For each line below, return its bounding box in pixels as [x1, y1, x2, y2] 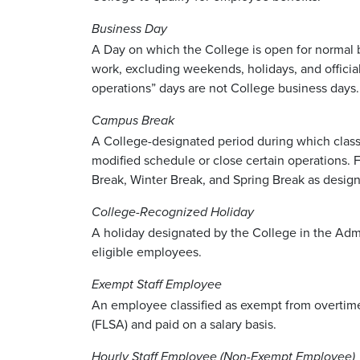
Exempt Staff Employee [92, 276, 222, 292]
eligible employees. [92, 242, 205, 260]
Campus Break [92, 112, 174, 129]
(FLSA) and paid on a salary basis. [92, 314, 280, 333]
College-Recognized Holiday [92, 204, 254, 220]
